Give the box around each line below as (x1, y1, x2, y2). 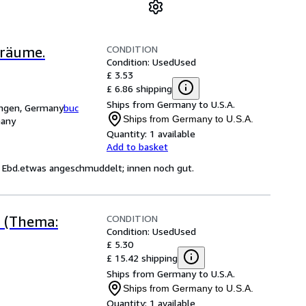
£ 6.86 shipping (107, 82, 172, 94)
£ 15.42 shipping (107, 251, 178, 264)
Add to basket (107, 141, 168, 152)
